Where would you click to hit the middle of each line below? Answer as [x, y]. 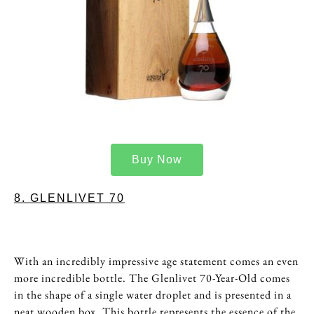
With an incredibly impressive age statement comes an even [156, 261]
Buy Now [157, 159]
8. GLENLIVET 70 [69, 198]
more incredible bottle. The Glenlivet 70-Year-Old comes [152, 278]
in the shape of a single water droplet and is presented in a [153, 295]
